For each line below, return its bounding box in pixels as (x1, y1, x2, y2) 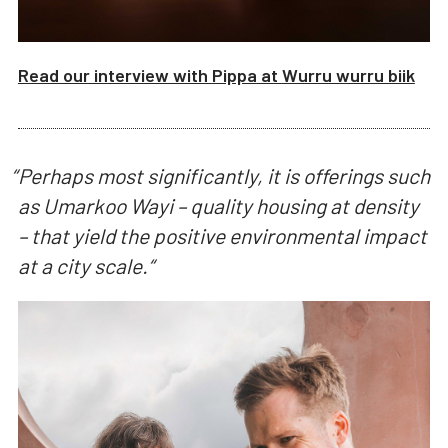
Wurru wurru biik (281, 64, 415, 87)
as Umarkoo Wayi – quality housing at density (17, 192, 419, 218)
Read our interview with (17, 64, 212, 87)
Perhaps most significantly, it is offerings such (17, 162, 430, 188)
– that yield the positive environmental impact (17, 222, 427, 248)
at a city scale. (17, 252, 148, 278)
